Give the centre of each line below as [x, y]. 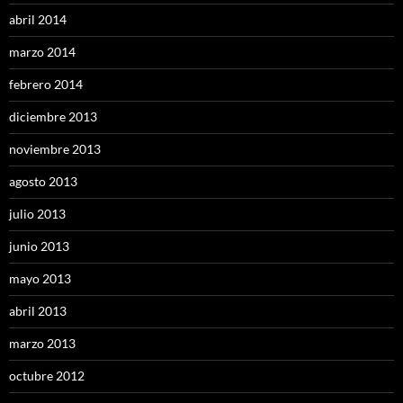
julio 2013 [37, 214]
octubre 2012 [47, 376]
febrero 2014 [46, 84]
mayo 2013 [40, 278]
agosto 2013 [43, 181]
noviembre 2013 [55, 149]
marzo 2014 [42, 52]
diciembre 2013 [53, 116]
